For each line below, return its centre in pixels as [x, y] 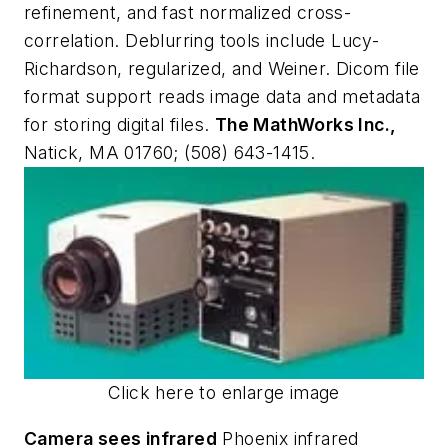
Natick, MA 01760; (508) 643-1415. [170, 152]
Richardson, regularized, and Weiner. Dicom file [222, 68]
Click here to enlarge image [224, 393]
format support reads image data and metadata [222, 96]
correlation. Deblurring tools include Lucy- [202, 40]
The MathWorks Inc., [305, 124]
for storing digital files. [119, 124]
